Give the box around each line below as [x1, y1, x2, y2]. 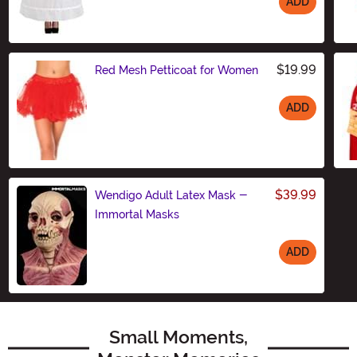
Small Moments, [109, 325, 248, 348]
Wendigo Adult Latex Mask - [95, 188, 248, 202]
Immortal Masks [95, 207, 179, 221]
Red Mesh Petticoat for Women [95, 63, 258, 76]
